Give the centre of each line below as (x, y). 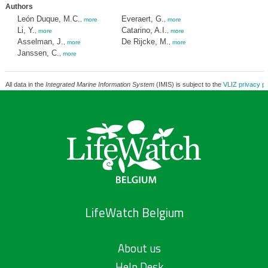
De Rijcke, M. (145, 42)
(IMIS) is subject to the (188, 84)
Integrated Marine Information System (100, 84)
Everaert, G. (142, 19)
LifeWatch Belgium (134, 213)
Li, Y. (26, 30)
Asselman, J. (40, 42)
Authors (19, 7)
